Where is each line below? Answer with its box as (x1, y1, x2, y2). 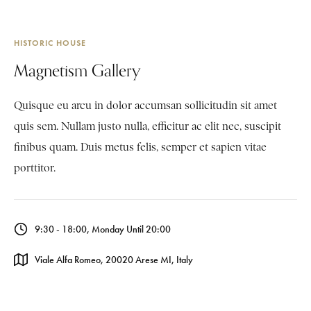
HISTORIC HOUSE (14, 37, 86, 48)
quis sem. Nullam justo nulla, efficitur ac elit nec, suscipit (14, 120, 281, 133)
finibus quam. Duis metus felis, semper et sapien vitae (14, 141, 267, 153)
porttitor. (14, 162, 56, 174)
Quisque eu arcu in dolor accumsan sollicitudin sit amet (14, 99, 277, 112)
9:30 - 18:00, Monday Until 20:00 (35, 223, 171, 235)
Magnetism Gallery (14, 60, 140, 80)
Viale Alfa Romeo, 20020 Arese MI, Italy (35, 253, 193, 266)
